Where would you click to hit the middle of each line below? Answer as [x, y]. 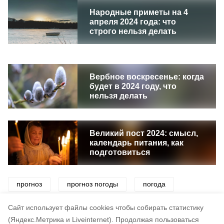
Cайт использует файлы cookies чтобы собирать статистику [106, 207]
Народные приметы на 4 [138, 12]
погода [154, 184]
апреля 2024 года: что [132, 22]
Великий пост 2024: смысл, [143, 133]
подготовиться [119, 152]
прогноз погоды [92, 184]
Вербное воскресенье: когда [146, 77]
